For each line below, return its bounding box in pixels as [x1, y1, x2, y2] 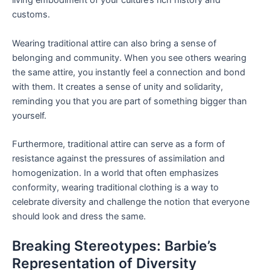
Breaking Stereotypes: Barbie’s [12, 237, 217, 255]
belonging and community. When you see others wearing [12, 52, 246, 63]
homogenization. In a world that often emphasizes [12, 167, 219, 178]
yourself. [12, 110, 46, 121]
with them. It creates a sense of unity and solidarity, [12, 81, 223, 92]
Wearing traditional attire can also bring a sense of [12, 37, 216, 49]
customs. [12, 9, 50, 20]
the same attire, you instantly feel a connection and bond [12, 66, 245, 78]
